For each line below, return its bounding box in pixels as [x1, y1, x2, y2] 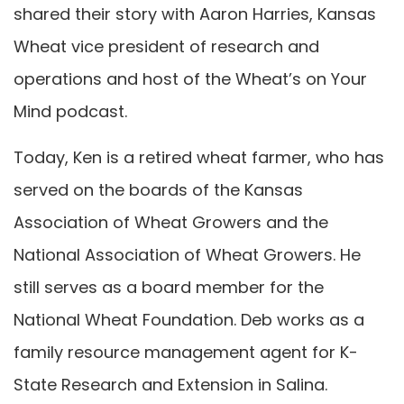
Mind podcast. [14, 100, 127, 124]
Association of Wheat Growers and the [14, 210, 328, 234]
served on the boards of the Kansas [14, 178, 303, 201]
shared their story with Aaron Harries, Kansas [14, 3, 376, 26]
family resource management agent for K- [14, 340, 358, 363]
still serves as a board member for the [14, 275, 324, 298]
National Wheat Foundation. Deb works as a [14, 308, 364, 331]
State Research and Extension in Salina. [14, 372, 327, 396]
